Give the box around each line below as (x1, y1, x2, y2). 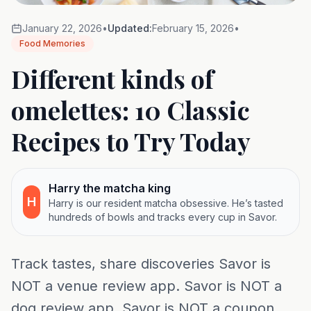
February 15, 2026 (152, 22, 234, 35)
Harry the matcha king (48, 181, 171, 196)
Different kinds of (11, 62, 214, 96)
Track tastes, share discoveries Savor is (11, 255, 271, 273)
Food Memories (19, 38, 85, 49)
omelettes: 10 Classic (11, 93, 250, 127)
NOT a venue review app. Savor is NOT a (11, 278, 282, 295)
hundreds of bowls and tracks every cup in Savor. (48, 211, 277, 224)
